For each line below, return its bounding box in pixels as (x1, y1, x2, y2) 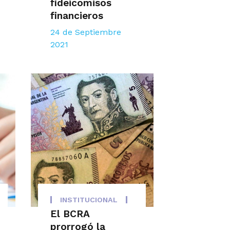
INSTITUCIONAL (60, 196, 118, 204)
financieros (50, 10, 104, 22)
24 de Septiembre (50, 27, 122, 37)
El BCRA (50, 208, 90, 220)
